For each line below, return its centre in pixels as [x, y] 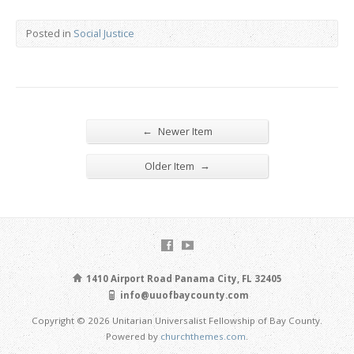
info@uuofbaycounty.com [183, 295]
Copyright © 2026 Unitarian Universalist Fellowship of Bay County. [177, 320]
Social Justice [104, 33]
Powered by [133, 336]
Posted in [50, 33]
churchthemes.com [203, 336]
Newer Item [184, 131]
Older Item [170, 166]
